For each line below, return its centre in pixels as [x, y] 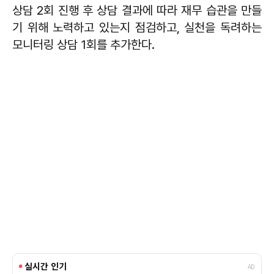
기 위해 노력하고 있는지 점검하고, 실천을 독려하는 [137, 27]
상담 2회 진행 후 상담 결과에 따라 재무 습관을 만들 [137, 10]
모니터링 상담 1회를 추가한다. [83, 44]
